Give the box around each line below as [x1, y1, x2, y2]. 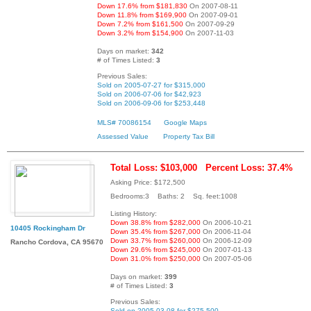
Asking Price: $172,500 [110, 178, 185, 187]
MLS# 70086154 [97, 118, 151, 126]
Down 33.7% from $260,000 [110, 237, 201, 245]
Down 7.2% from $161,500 [97, 19, 183, 28]
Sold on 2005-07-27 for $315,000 [97, 81, 205, 89]
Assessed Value [97, 132, 149, 140]
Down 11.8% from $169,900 [97, 10, 187, 19]
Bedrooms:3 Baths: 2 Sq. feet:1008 [110, 192, 237, 201]
